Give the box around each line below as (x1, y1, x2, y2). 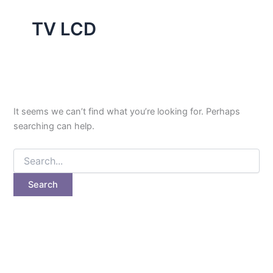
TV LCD (31, 18, 96, 40)
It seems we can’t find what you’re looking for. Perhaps (13, 105, 241, 117)
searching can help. (13, 120, 95, 132)
